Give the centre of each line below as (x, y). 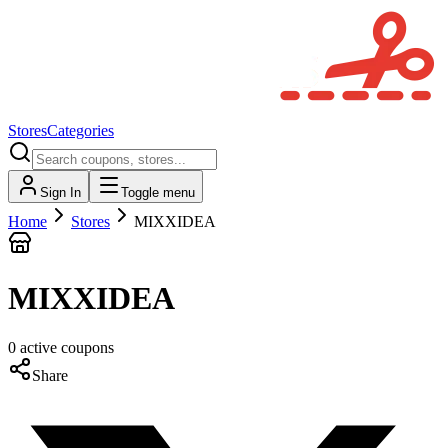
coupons (87, 347)
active (38, 347)
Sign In (60, 192)
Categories (80, 130)
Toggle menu (158, 192)
